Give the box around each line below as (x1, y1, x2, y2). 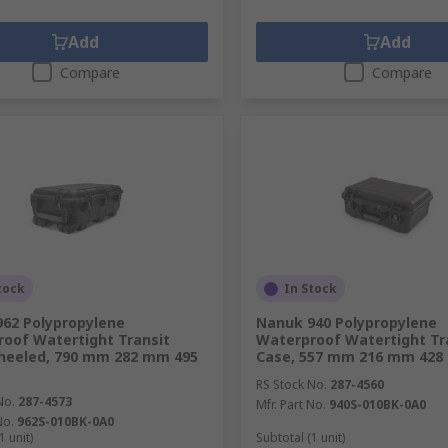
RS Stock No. (255, 376, 327, 393)
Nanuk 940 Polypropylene (255, 313, 437, 332)
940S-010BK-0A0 (328, 396, 426, 413)
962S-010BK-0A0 (17, 413, 114, 430)
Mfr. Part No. (255, 396, 326, 413)
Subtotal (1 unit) (255, 429, 345, 446)
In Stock (283, 280, 337, 297)
